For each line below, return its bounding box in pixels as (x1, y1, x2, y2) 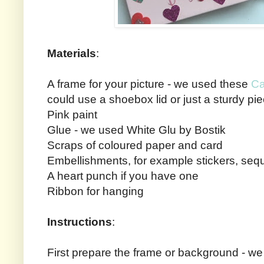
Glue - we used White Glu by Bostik (47, 124, 226, 137)
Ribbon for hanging (47, 185, 144, 198)
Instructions (47, 216, 112, 229)
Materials (47, 47, 96, 60)
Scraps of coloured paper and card (47, 139, 223, 152)
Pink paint (47, 108, 97, 121)
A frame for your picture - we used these (47, 78, 251, 91)
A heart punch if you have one (47, 170, 199, 183)
